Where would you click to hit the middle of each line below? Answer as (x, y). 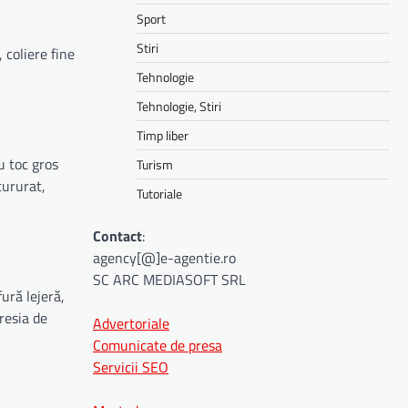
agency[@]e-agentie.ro (164, 257)
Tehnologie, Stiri (179, 106)
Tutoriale (159, 193)
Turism (155, 164)
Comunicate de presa (158, 345)
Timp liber (163, 135)
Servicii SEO (131, 367)
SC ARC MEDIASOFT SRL (169, 279)
